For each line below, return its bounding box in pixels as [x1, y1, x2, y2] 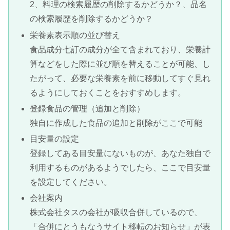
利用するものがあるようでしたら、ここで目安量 [30, 163, 211, 172]
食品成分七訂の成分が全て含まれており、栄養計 [30, 45, 211, 54]
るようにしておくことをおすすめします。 [30, 88, 186, 97]
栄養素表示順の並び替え [30, 30, 121, 40]
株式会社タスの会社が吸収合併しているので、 [30, 208, 203, 217]
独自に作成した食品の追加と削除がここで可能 [30, 118, 203, 127]
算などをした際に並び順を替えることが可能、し [30, 59, 211, 68]
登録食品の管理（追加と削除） [30, 104, 145, 113]
